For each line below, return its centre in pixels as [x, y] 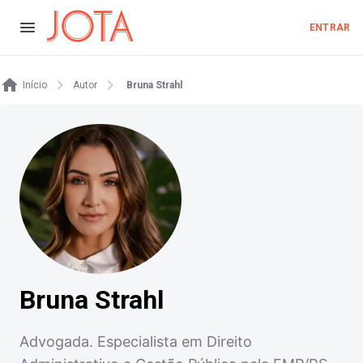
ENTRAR [330, 28]
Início [35, 85]
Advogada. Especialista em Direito [136, 342]
